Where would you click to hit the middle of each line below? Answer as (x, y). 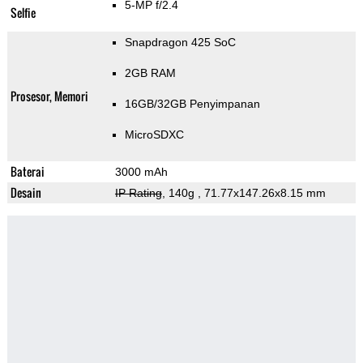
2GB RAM (150, 73)
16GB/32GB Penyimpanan (192, 104)
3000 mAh (141, 172)
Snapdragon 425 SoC (180, 43)
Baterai (27, 172)
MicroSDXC (154, 135)
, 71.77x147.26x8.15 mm (261, 193)
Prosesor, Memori (49, 96)
